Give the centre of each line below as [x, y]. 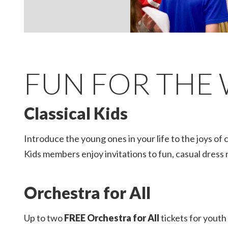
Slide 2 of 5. [41, 37]
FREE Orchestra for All [112, 218]
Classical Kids [76, 113]
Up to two [44, 218]
